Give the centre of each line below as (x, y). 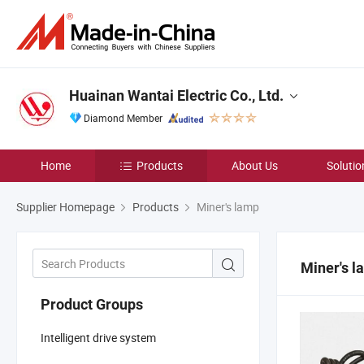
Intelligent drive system (98, 337)
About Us (255, 165)
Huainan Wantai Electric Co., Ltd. (176, 95)
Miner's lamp (227, 207)
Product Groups (92, 304)
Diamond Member (123, 118)
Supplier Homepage (65, 207)
